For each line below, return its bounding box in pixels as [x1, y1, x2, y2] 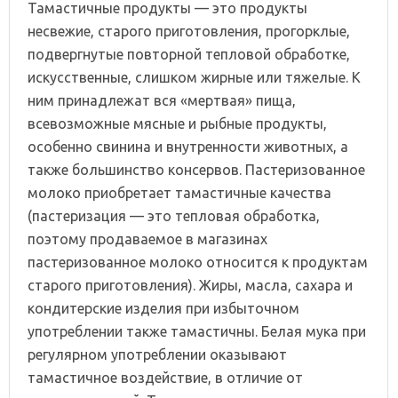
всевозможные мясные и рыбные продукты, [28, 115, 327, 131]
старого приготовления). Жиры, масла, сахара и [28, 276, 353, 293]
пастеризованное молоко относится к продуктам [28, 253, 368, 270]
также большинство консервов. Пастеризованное [28, 161, 365, 178]
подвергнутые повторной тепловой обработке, [28, 45, 350, 62]
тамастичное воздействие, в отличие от [28, 369, 303, 386]
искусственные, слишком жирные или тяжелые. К [28, 68, 361, 85]
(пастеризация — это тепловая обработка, [28, 207, 320, 224]
